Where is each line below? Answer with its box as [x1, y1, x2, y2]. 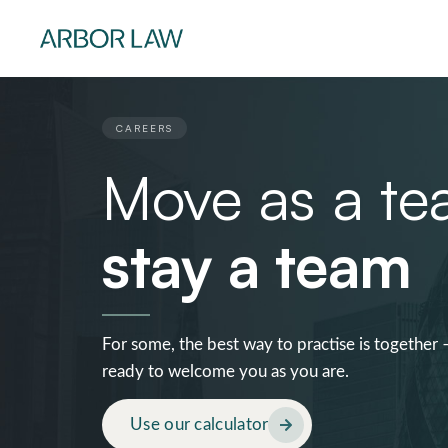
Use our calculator [130, 416, 269, 434]
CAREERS [116, 122, 173, 134]
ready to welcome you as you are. [102, 363, 349, 380]
